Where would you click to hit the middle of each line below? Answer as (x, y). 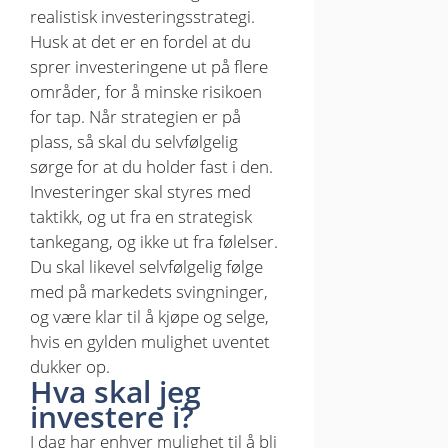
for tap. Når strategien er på (135, 116)
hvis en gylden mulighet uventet (150, 341)
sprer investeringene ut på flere (149, 66)
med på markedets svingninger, (149, 291)
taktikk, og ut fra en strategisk (141, 216)
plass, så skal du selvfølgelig (134, 141)
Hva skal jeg (115, 391)
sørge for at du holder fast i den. (151, 166)
